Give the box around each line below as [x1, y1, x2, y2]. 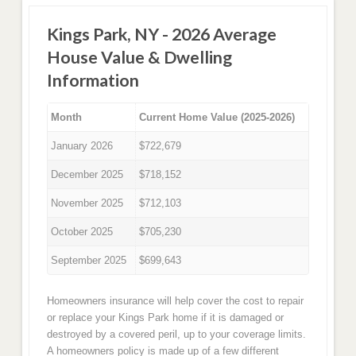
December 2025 [51, 168, 124, 181]
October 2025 [51, 226, 114, 238]
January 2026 [51, 140, 114, 153]
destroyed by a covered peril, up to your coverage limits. [46, 327, 306, 340]
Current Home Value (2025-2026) [139, 111, 296, 124]
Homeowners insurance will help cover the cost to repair [46, 294, 304, 307]
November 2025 [51, 197, 124, 210]
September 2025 [51, 254, 127, 267]
